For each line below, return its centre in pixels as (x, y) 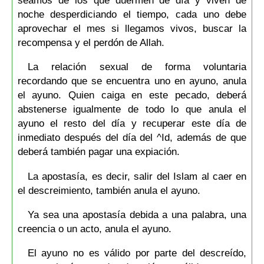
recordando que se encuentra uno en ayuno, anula (132, 81)
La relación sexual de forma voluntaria (137, 67)
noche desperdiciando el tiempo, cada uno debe (132, 14)
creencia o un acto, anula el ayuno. (94, 229)
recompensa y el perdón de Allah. (91, 43)
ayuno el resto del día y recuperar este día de (132, 123)
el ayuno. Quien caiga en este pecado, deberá (132, 95)
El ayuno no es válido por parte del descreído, (137, 253)
